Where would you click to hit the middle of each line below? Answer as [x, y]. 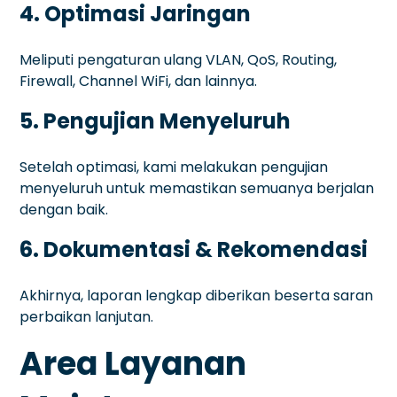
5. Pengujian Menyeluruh [156, 121]
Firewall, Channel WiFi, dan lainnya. [139, 81]
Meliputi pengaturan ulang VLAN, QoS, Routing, [179, 59]
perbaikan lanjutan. [87, 316]
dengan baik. [64, 209]
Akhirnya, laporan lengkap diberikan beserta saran [197, 295]
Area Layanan [133, 363]
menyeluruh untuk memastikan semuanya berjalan [197, 188]
